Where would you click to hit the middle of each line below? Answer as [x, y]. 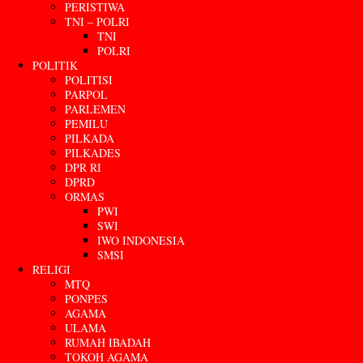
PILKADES [93, 152]
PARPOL [86, 94]
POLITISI [89, 79]
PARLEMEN [95, 109]
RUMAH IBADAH [108, 342]
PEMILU [86, 123]
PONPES [86, 298]
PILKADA [90, 138]
